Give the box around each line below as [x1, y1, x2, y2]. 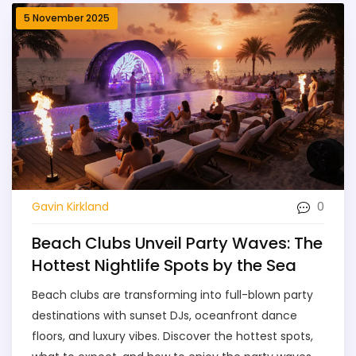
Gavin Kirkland [32, 198, 109, 215]
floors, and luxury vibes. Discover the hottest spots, [32, 328, 313, 345]
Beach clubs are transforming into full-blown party [32, 287, 313, 304]
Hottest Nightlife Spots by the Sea [32, 254, 296, 277]
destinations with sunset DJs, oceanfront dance [32, 308, 297, 324]
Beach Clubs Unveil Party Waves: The [32, 232, 323, 255]
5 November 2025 [24, 11, 110, 25]
